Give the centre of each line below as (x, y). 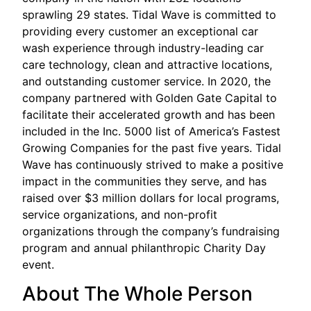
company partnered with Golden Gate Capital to (150, 98)
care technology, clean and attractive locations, (148, 64)
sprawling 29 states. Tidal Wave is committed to (150, 14)
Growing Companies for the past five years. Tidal (152, 148)
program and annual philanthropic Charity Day (144, 247)
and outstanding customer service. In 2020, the (147, 81)
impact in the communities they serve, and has (145, 181)
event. (39, 264)
